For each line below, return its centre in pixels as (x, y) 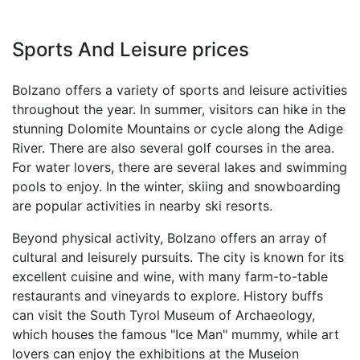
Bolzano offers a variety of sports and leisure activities (180, 90)
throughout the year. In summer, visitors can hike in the (179, 109)
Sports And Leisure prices (131, 49)
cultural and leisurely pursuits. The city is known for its (178, 257)
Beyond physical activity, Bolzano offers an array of (170, 238)
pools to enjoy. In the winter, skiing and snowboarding (176, 186)
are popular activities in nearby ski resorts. (142, 206)
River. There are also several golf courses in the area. (173, 148)
